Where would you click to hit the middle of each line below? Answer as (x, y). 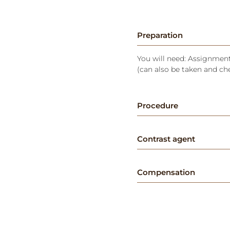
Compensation (166, 172)
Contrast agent (166, 139)
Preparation (160, 35)
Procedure (158, 105)
